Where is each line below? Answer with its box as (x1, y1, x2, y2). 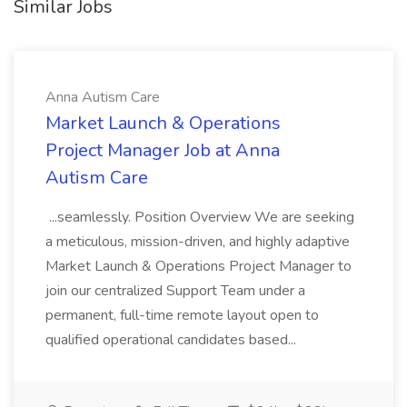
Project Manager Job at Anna (45, 138, 280, 163)
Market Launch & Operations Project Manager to (45, 256, 352, 276)
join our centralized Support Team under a (45, 281, 305, 301)
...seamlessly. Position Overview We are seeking (45, 207, 354, 227)
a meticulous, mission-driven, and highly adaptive (45, 232, 350, 252)
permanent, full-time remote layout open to (45, 305, 319, 325)
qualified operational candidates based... (45, 330, 300, 350)
